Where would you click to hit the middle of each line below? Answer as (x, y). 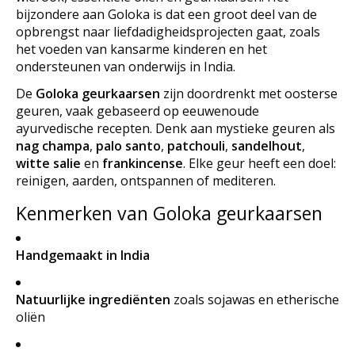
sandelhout (267, 145)
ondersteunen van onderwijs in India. (126, 66)
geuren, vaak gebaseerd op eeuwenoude (137, 111)
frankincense (143, 163)
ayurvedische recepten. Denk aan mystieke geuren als (176, 128)
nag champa (53, 145)
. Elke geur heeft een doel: (260, 163)
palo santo (128, 145)
